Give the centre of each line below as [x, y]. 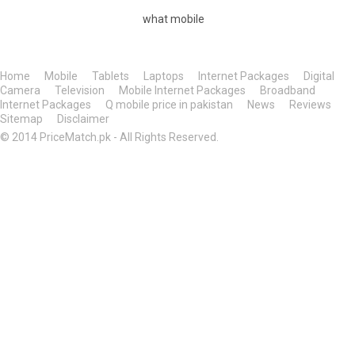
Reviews [310, 105]
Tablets [111, 76]
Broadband [288, 90]
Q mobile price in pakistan [170, 105]
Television [80, 90]
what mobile [174, 19]
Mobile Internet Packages [182, 90]
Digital [319, 76]
